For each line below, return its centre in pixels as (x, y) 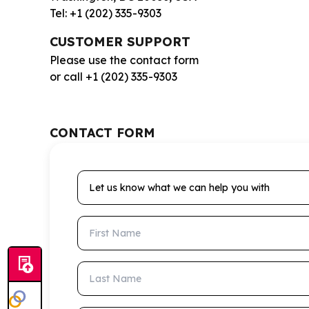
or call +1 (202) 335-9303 (113, 76)
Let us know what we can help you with (180, 178)
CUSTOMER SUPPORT (120, 41)
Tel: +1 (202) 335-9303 (106, 13)
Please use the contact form (124, 60)
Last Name (106, 269)
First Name (106, 223)
